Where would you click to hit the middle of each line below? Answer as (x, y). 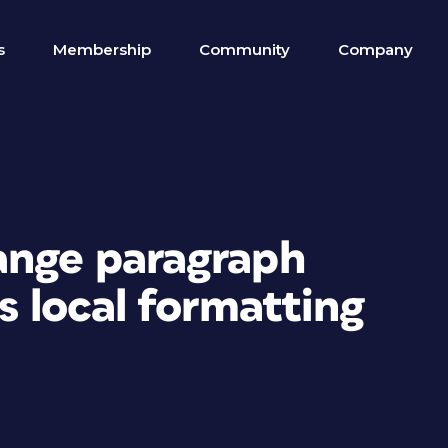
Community (244, 49)
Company (375, 49)
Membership (102, 49)
